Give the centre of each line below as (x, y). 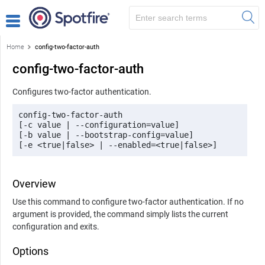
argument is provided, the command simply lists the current (120, 214)
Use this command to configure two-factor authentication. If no (128, 201)
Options (30, 251)
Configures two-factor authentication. (82, 91)
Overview (34, 183)
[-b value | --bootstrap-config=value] (108, 135)
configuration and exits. (56, 226)
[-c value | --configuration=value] (101, 125)
